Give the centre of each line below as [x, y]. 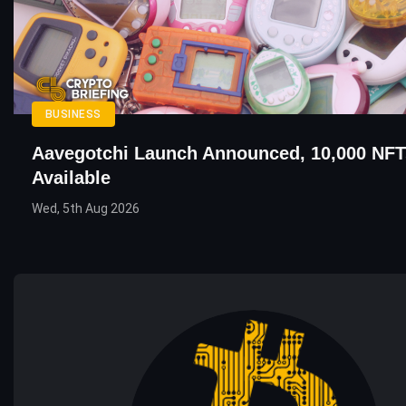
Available [71, 178]
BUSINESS [73, 114]
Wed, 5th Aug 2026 [86, 208]
